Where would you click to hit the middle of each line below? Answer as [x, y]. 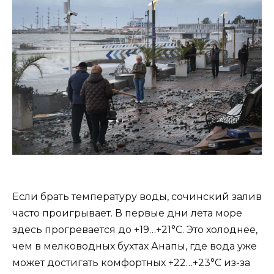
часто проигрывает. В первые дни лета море [127, 213]
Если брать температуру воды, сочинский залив [137, 196]
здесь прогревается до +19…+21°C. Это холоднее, [135, 229]
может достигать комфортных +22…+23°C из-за [131, 262]
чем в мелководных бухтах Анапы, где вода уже [135, 246]
